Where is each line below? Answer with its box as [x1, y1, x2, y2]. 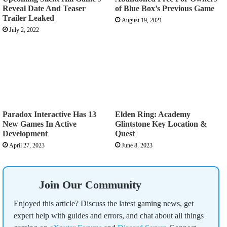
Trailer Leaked [3, 14, 54, 23]
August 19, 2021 [122, 17, 162, 24]
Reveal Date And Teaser [3, 4, 86, 13]
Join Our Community [39, 178, 141, 192]
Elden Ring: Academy [115, 110, 191, 119]
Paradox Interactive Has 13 [3, 110, 96, 119]
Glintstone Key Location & [115, 120, 207, 129]
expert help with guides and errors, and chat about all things [14, 211, 204, 220]
